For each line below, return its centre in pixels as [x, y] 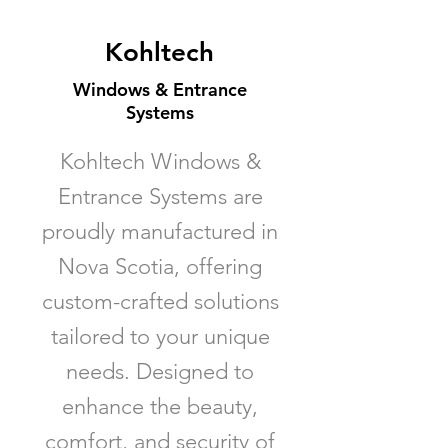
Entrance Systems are [160, 196]
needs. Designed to [160, 371]
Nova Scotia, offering [160, 266]
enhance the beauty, [160, 406]
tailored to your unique [160, 336]
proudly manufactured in [160, 231]
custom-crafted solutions [160, 301]
